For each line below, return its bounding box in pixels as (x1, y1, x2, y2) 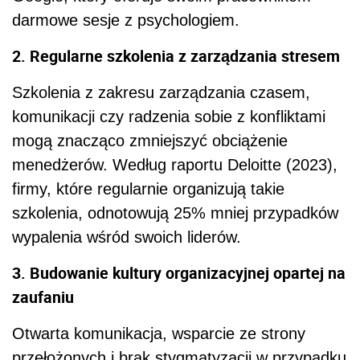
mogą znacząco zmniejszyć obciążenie (12, 131, 288, 149)
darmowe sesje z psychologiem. (12, 10, 239, 29)
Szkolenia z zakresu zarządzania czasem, (12, 83, 310, 101)
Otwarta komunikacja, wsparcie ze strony (12, 324, 305, 342)
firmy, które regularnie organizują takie (12, 179, 284, 198)
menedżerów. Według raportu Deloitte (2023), (12, 155, 337, 174)
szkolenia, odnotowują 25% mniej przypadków (12, 203, 338, 222)
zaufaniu (12, 285, 74, 308)
